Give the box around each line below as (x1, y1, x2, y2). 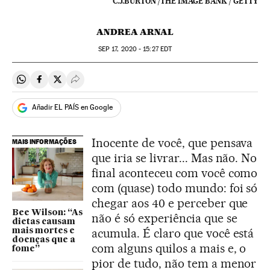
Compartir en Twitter (57, 78, 143, 90)
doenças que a (12, 236, 75, 245)
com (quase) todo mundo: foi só (92, 180, 258, 195)
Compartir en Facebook (39, 78, 137, 90)
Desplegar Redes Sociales (75, 78, 182, 90)
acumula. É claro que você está (92, 225, 254, 240)
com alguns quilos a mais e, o (92, 240, 246, 256)
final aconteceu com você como (92, 165, 258, 180)
